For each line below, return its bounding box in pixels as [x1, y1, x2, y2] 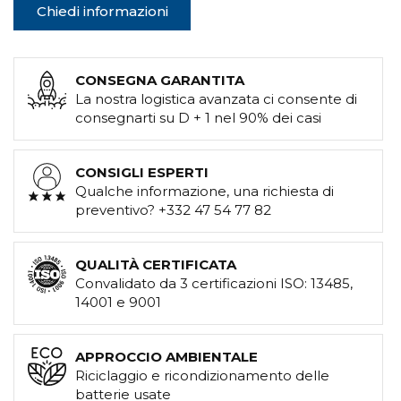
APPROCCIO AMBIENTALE [75, 348, 258, 366]
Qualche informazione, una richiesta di [75, 183, 334, 200]
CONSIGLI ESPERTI [75, 164, 209, 182]
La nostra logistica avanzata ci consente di [75, 90, 357, 108]
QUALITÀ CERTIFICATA [75, 256, 236, 274]
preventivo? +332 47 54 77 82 [75, 201, 271, 219]
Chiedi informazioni [36, 3, 168, 21]
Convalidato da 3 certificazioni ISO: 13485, [75, 275, 353, 293]
